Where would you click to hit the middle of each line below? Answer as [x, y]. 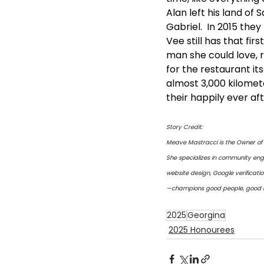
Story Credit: [184, 127]
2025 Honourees [202, 230]
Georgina [206, 215]
